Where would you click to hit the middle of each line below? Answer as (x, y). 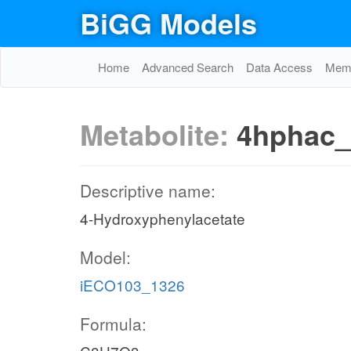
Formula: (113, 324)
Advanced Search (188, 67)
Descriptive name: (148, 190)
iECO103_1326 (132, 285)
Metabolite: (158, 134)
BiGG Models (168, 23)
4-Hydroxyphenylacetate (163, 218)
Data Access (279, 67)
